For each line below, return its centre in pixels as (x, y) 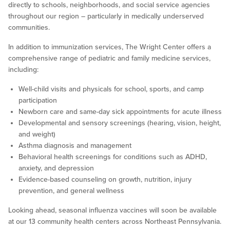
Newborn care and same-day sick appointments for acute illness (120, 112)
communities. (29, 28)
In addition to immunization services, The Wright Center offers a (110, 47)
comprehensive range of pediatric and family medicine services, (109, 59)
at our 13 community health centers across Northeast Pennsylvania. (115, 222)
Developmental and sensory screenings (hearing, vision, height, (120, 123)
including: (23, 70)
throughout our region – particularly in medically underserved (106, 16)
